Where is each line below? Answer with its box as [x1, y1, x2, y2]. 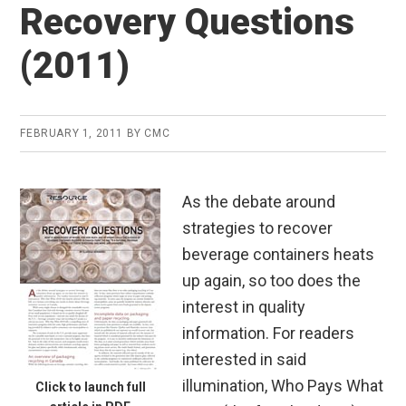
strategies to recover [182, 218, 333, 238]
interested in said [182, 350, 307, 370]
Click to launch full [34, 380, 146, 395]
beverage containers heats [182, 245, 375, 265]
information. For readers [182, 324, 355, 343]
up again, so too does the [182, 271, 362, 291]
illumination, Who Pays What [182, 376, 384, 396]
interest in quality [182, 297, 306, 317]
